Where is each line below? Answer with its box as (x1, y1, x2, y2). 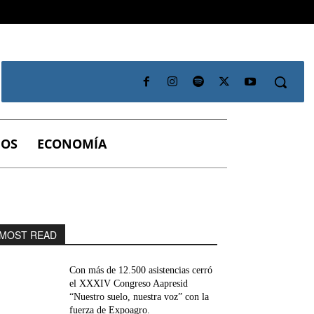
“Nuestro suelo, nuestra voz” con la (69, 292, 210, 303)
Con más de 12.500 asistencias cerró (69, 265, 213, 276)
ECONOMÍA (37, 135, 107, 153)
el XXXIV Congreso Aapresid (69, 278, 189, 289)
